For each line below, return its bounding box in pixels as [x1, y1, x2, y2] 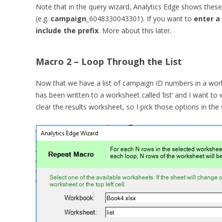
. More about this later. [99, 26, 171, 35]
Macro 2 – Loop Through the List [36, 55, 182, 67]
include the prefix [36, 26, 99, 35]
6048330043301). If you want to [89, 14, 194, 23]
